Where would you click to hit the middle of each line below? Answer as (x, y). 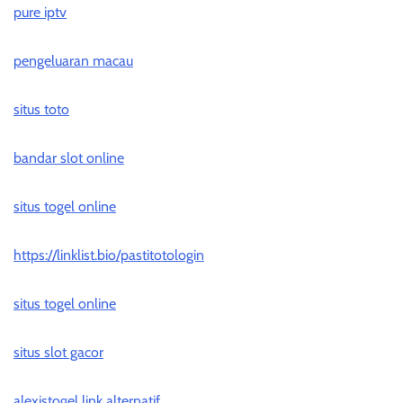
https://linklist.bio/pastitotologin (109, 255)
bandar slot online (69, 158)
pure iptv (40, 13)
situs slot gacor (58, 353)
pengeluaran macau (73, 61)
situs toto (41, 110)
